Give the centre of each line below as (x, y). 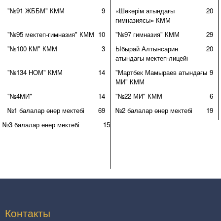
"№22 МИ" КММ (139, 96)
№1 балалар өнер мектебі (46, 110)
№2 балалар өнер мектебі (154, 110)
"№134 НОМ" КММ (35, 72)
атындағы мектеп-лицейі (152, 58)
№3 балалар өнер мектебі (41, 125)
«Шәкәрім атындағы (145, 11)
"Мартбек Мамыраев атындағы (161, 72)
